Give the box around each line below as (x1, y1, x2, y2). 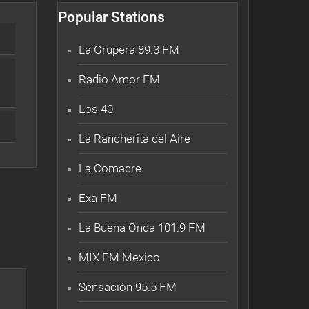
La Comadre (79, 161, 141, 175)
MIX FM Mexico (79, 250, 160, 264)
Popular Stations (58, 8, 165, 26)
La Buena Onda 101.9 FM (79, 220, 206, 235)
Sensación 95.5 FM (79, 279, 177, 294)
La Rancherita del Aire (79, 131, 190, 146)
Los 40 (79, 101, 113, 116)
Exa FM (79, 190, 117, 205)
